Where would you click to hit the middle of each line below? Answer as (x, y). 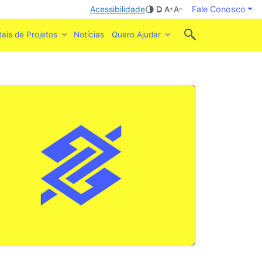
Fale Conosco (218, 9)
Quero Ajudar (137, 35)
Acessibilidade (117, 9)
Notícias (89, 35)
